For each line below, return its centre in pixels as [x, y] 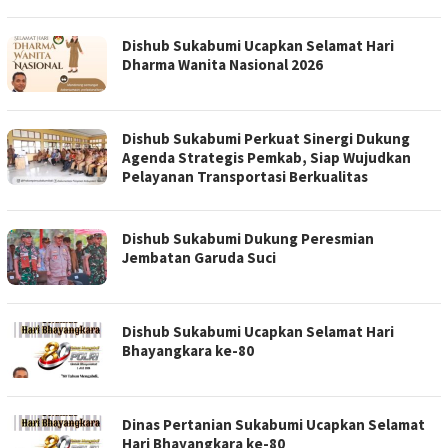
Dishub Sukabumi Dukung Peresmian [248, 239]
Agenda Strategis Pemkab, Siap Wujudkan [266, 158]
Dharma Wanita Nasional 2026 [222, 65]
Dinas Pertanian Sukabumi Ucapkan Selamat [273, 425]
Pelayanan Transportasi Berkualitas [245, 177]
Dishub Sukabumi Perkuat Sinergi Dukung [266, 139]
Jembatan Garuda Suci [199, 258]
